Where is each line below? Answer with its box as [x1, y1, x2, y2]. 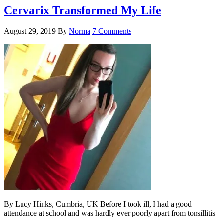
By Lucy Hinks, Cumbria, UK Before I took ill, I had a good [4, 199, 192, 208]
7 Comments [92, 26, 131, 35]
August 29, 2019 [4, 26, 56, 35]
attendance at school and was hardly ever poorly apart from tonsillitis [4, 208, 215, 217]
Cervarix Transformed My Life [4, 3, 161, 17]
